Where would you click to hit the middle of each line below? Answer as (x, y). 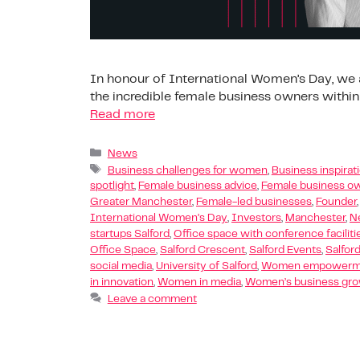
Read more (123, 114)
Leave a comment (152, 299)
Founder (336, 202)
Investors (256, 219)
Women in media (199, 283)
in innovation (122, 283)
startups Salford (130, 235)
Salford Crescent (202, 251)
